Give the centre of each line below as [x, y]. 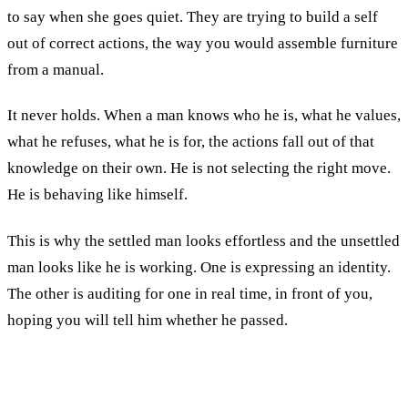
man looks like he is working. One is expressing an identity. [199, 267]
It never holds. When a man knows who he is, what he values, [204, 116]
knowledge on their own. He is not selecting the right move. [199, 168]
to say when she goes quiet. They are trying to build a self [193, 17]
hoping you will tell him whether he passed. [148, 320]
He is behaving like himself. [97, 195]
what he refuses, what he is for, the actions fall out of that [191, 142]
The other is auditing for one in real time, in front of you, [190, 293]
